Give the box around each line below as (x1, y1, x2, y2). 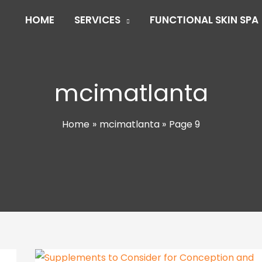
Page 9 (169, 118, 201, 132)
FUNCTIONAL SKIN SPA (150, 13, 258, 27)
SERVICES (74, 13, 120, 27)
